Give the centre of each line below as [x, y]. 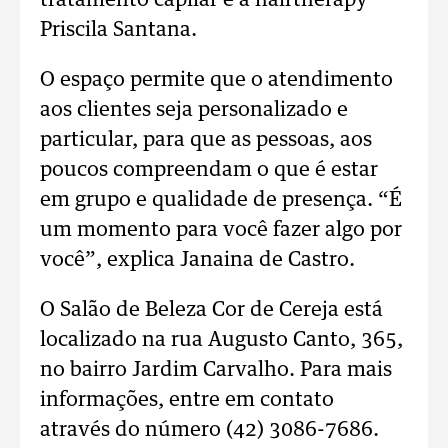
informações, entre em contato [187, 400]
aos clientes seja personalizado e [194, 110]
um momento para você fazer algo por [221, 230]
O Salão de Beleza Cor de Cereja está [211, 310]
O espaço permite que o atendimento [216, 80]
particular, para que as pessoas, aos [206, 140]
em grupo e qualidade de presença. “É [221, 200]
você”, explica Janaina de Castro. [197, 260]
